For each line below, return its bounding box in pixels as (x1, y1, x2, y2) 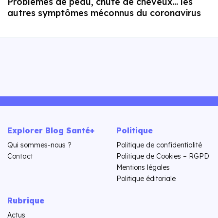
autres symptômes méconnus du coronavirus (7, 7, 201, 18)
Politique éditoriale (116, 174, 176, 183)
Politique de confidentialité (116, 141, 202, 149)
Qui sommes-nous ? (7, 141, 72, 149)
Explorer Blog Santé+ (7, 126, 94, 135)
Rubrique (7, 196, 44, 205)
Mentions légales (116, 163, 170, 172)
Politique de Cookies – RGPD (116, 152, 209, 161)
